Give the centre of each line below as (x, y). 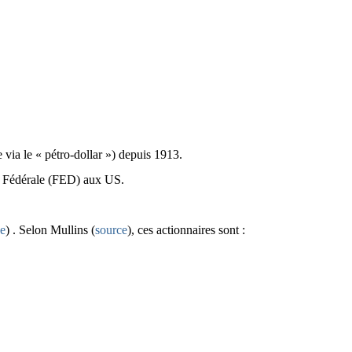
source (111, 230)
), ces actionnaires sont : (186, 230)
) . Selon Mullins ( (50, 230)
